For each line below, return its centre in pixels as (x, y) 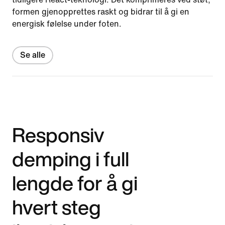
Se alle (33, 55)
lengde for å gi (75, 183)
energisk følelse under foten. (67, 24)
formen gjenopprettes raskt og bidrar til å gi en (101, 12)
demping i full (71, 158)
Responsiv (58, 134)
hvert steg (57, 207)
